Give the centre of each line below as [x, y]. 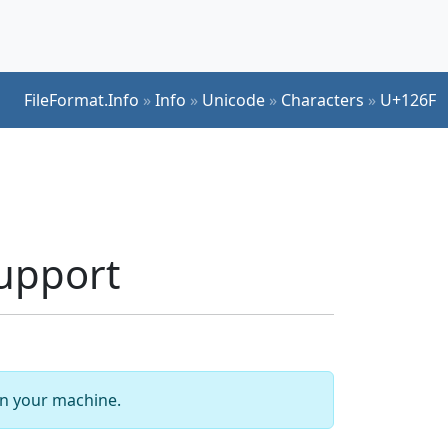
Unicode [233, 99]
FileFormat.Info [81, 99]
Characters [322, 99]
